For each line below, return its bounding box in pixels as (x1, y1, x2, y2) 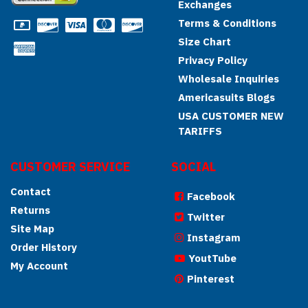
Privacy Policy (178, 54, 247, 67)
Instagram (187, 231, 241, 244)
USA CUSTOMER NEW (178, 109, 284, 122)
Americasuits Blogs (178, 91, 275, 104)
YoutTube (188, 252, 236, 265)
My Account (10, 259, 68, 272)
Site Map (10, 222, 54, 235)
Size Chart (178, 35, 231, 48)
